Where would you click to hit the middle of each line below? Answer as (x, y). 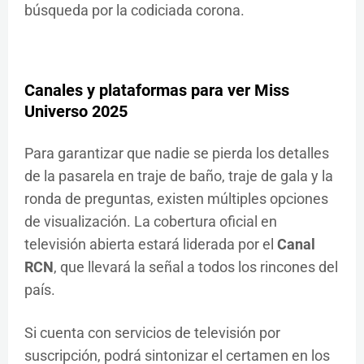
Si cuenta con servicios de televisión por (152, 333)
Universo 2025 (76, 112)
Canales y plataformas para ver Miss (157, 91)
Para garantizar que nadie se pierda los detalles (177, 154)
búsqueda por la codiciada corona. (134, 11)
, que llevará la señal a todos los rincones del (196, 267)
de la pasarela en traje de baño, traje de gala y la (179, 176)
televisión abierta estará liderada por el (151, 245)
